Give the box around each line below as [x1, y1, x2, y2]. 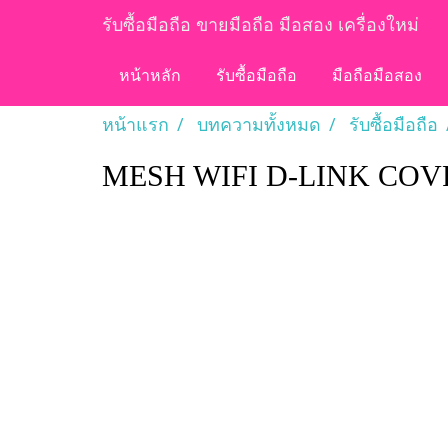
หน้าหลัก [119, 69, 181, 85]
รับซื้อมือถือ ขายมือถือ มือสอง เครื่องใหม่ [102, 12, 419, 36]
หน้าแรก [102, 112, 169, 136]
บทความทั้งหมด [197, 112, 321, 136]
